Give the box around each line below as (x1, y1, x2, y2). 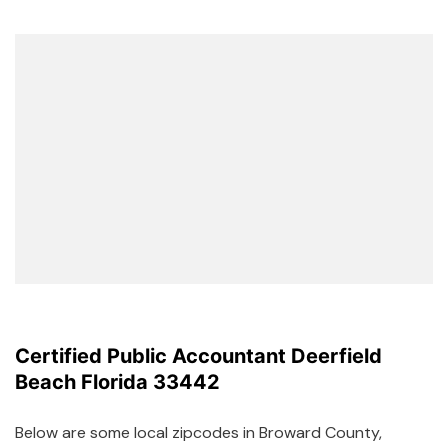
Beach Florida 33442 (15, 369, 220, 394)
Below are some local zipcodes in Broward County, (15, 421, 382, 443)
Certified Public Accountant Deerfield (15, 343, 382, 368)
